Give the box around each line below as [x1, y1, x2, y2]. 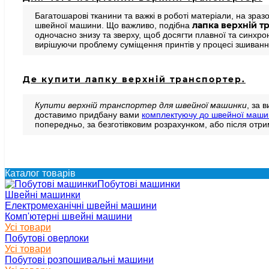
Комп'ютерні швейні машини [5, 211, 132, 222]
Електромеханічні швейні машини [5, 201, 157, 211]
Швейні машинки [5, 190, 80, 201]
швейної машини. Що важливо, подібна [35, 20, 192, 31]
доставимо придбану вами [35, 110, 142, 120]
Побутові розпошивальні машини [5, 255, 154, 265]
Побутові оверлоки [5, 233, 89, 244]
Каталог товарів [5, 168, 76, 179]
